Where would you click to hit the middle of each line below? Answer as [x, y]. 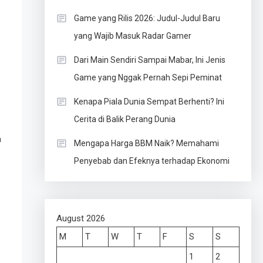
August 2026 [80, 218]
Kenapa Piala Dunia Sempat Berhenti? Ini [149, 102]
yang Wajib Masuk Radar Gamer [132, 36]
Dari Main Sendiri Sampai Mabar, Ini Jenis [149, 60]
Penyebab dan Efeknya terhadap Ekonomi [151, 161]
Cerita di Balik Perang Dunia [124, 119]
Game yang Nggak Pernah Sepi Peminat [148, 77]
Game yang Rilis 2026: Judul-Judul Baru [147, 18]
